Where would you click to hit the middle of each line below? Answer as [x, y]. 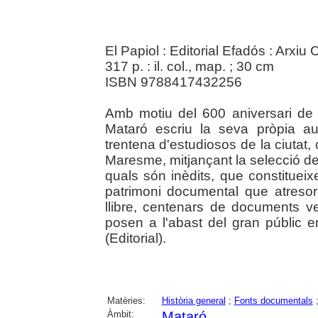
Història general [193, 300]
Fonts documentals [273, 300]
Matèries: [126, 300]
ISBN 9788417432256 [173, 82]
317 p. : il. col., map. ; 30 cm [189, 66]
